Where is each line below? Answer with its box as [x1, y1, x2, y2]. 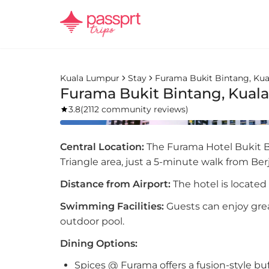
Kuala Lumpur [60, 73, 119, 83]
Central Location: [60, 141, 144, 153]
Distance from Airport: [60, 178, 171, 190]
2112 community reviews [83, 104, 186, 115]
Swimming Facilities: [60, 201, 164, 212]
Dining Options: [60, 238, 138, 249]
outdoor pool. [60, 216, 124, 227]
